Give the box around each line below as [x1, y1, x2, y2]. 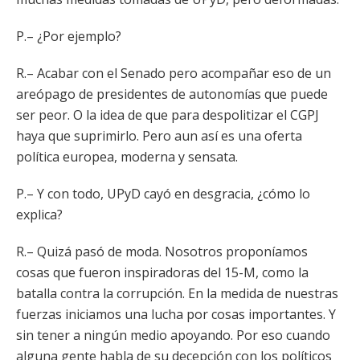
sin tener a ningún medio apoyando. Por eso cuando [16, 326, 330, 344]
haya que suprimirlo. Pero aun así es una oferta [16, 127, 302, 145]
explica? [16, 206, 63, 223]
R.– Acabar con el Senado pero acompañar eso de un [16, 64, 331, 82]
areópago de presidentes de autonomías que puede [16, 85, 328, 103]
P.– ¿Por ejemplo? [16, 27, 121, 45]
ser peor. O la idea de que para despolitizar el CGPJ [16, 106, 319, 124]
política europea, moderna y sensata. [16, 148, 238, 166]
